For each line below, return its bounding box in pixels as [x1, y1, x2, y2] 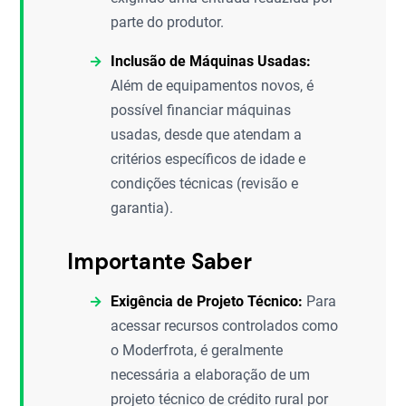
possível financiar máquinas [111, 101, 292, 119]
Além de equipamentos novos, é [111, 77, 314, 94]
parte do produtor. [111, 14, 225, 31]
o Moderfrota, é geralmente [111, 342, 284, 359]
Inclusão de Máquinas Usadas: [111, 53, 312, 70]
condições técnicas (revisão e [111, 175, 299, 192]
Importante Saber [67, 247, 252, 275]
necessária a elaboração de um [111, 366, 311, 383]
